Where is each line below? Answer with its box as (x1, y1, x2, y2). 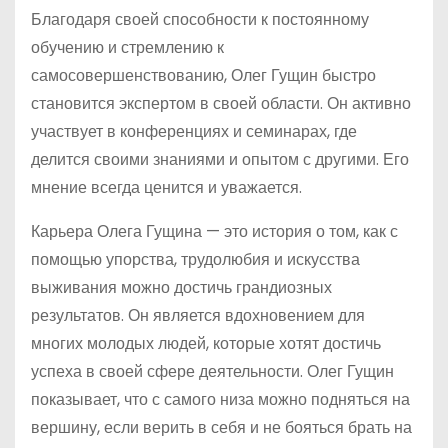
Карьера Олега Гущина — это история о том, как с (31, 220, 398, 243)
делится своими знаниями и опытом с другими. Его (31, 148, 409, 171)
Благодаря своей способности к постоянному (31, 8, 369, 31)
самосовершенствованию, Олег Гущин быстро (31, 64, 376, 87)
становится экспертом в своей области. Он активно (31, 92, 411, 115)
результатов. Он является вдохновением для (31, 304, 365, 327)
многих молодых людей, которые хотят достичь (31, 332, 381, 355)
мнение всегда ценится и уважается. (31, 176, 302, 199)
